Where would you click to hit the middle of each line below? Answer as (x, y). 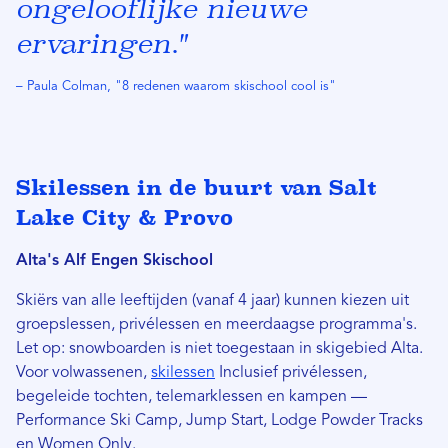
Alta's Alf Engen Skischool (122, 261)
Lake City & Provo (124, 218)
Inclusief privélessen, (291, 373)
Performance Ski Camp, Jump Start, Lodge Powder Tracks (219, 421)
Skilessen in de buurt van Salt (196, 188)
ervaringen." (101, 44)
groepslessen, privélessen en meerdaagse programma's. (216, 325)
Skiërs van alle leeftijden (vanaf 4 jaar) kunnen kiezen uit (212, 301)
